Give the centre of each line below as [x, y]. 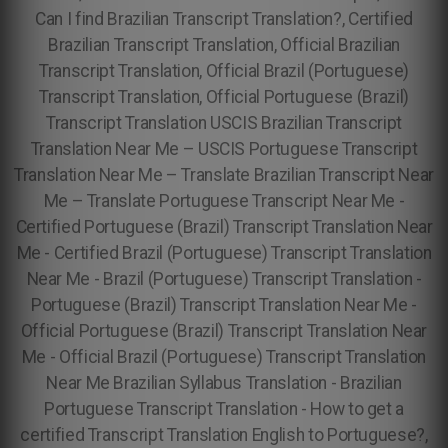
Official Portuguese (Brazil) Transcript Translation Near [224, 331]
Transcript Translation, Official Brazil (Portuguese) [224, 71]
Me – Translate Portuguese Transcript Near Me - [224, 201]
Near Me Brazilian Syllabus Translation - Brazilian [224, 383]
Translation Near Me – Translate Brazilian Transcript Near [224, 175]
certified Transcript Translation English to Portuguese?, [224, 435]
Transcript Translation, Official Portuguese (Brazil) [224, 97]
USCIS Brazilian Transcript [306, 123]
